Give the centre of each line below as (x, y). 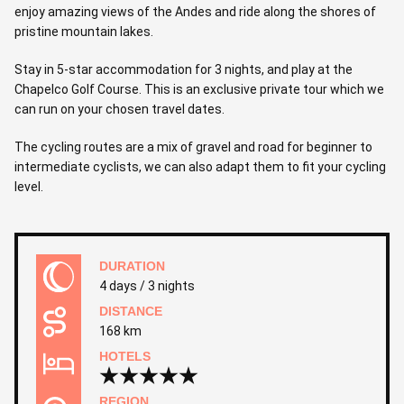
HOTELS (125, 356)
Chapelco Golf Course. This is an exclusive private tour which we (199, 89)
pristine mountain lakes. (84, 32)
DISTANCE (131, 311)
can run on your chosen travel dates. (119, 109)
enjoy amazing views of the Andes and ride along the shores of (195, 12)
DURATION (132, 266)
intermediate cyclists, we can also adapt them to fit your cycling (200, 167)
